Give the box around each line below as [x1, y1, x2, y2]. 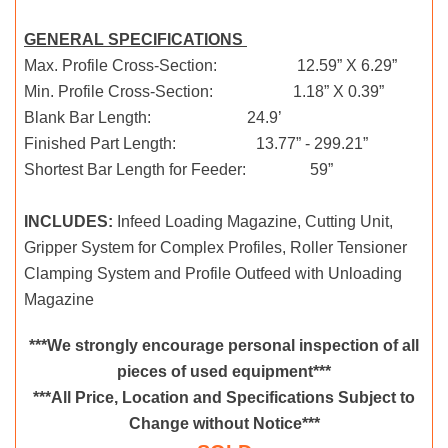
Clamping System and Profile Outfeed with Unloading [24, 265, 402, 283]
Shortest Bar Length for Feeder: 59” [24, 161, 333, 179]
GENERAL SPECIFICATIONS [24, 31, 247, 49]
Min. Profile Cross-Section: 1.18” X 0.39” [24, 83, 384, 101]
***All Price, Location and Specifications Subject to [33, 389, 415, 407]
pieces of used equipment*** [117, 363, 331, 381]
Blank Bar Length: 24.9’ [24, 109, 282, 127]
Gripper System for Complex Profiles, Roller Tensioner [24, 239, 407, 257]
